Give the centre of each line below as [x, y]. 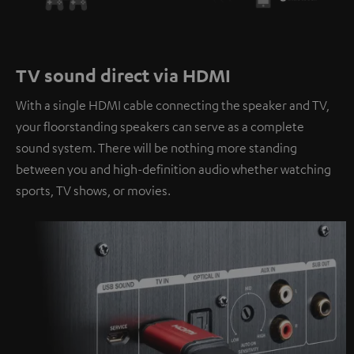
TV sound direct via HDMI [123, 75]
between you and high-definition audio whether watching [173, 169]
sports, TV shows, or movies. [93, 191]
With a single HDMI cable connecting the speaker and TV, [173, 105]
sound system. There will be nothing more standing [156, 148]
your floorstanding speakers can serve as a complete [160, 127]
